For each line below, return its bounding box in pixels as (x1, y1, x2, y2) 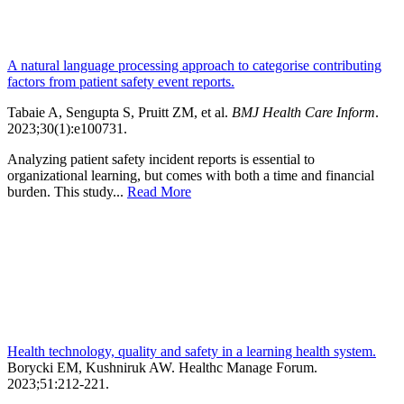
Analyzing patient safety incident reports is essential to (7, 151, 315, 167)
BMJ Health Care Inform (232, 104, 375, 120)
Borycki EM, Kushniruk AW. (7, 359, 179, 375)
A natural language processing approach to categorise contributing (7, 57, 381, 73)
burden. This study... (7, 183, 127, 199)
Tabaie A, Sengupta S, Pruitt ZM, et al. (7, 104, 232, 120)
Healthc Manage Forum (179, 359, 314, 375)
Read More (127, 183, 191, 199)
